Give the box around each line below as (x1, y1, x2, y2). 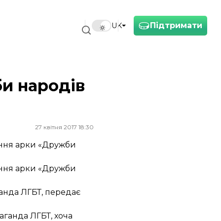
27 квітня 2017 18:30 (35, 123, 94, 131)
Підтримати (150, 21, 202, 30)
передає (45, 187, 80, 197)
